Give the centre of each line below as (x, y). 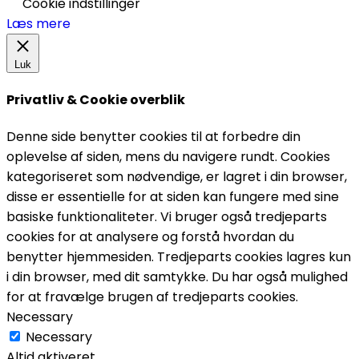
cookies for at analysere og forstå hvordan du (150, 237)
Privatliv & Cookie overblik (96, 100)
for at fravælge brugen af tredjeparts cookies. (152, 297)
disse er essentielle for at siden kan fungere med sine (173, 197)
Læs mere (38, 23)
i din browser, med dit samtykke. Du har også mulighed (177, 277)
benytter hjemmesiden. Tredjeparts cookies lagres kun (179, 257)
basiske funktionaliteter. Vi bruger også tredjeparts (167, 217)
